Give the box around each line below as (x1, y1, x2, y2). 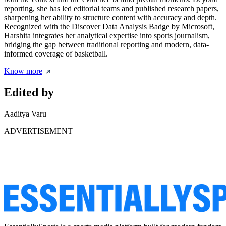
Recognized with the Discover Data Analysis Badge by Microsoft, (4, 22, 214, 31)
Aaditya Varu (4, 109, 46, 118)
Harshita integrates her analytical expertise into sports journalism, (4, 31, 210, 40)
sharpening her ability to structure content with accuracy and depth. (4, 13, 217, 22)
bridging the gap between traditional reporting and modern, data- (4, 40, 209, 49)
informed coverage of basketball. (4, 49, 108, 58)
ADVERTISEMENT (4, 126, 73, 135)
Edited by (4, 85, 54, 99)
